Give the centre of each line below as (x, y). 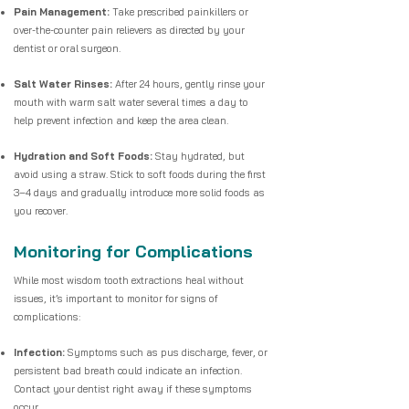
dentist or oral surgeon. (67, 48)
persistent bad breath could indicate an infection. (128, 371)
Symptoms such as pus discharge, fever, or (166, 352)
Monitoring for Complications (133, 252)
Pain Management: (62, 12)
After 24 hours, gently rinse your (189, 84)
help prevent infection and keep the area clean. (121, 121)
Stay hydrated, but (199, 156)
